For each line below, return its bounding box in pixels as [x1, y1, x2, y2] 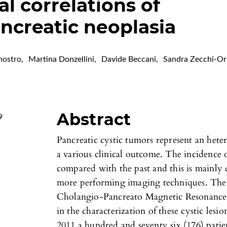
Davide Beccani [101, 55, 157, 64]
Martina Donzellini [28, 55, 95, 64]
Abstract [56, 109, 131, 130]
